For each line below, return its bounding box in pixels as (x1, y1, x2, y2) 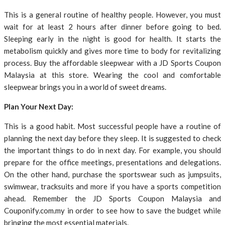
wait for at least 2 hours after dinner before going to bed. (4, 22, 221, 32)
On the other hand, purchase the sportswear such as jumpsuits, (4, 170, 221, 179)
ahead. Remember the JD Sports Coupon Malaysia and (4, 194, 221, 203)
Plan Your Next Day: (4, 102, 73, 111)
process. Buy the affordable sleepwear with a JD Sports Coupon (4, 58, 221, 68)
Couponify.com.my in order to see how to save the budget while (4, 206, 221, 215)
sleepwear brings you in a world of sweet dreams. (4, 82, 166, 92)
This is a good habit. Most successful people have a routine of (4, 122, 221, 131)
